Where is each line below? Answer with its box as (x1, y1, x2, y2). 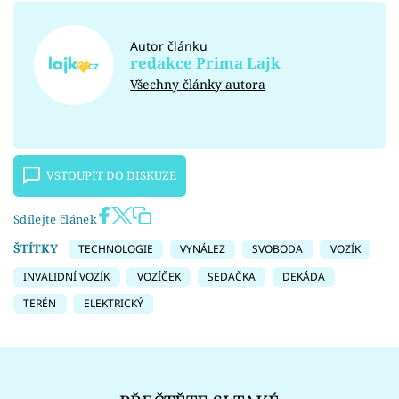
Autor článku (130, 37, 208, 54)
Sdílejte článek (13, 211, 97, 228)
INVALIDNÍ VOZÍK (23, 268, 110, 284)
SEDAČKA (207, 268, 256, 284)
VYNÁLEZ (180, 241, 225, 257)
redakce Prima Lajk (130, 53, 281, 73)
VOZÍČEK (136, 268, 181, 284)
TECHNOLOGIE (77, 241, 153, 257)
